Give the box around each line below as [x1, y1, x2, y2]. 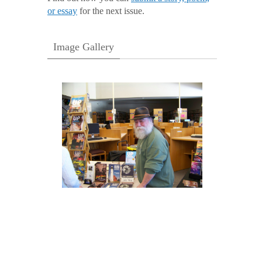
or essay [47, 5, 77, 16]
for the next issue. [77, 5, 144, 16]
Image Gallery [53, 40, 114, 53]
